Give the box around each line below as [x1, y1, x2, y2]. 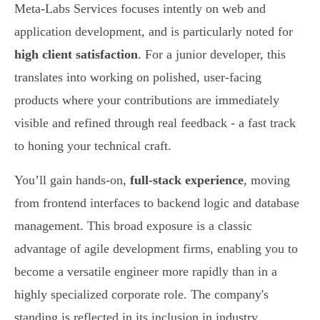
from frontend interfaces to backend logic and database [14, 196, 299, 211]
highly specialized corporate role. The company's [14, 287, 269, 302]
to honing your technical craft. [14, 139, 171, 154]
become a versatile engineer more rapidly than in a [14, 264, 277, 279]
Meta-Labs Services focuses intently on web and [14, 1, 266, 16]
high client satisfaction [14, 47, 138, 62]
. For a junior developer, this [138, 47, 286, 62]
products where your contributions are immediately [14, 93, 279, 108]
